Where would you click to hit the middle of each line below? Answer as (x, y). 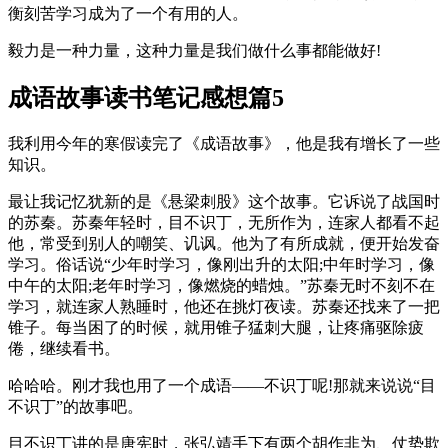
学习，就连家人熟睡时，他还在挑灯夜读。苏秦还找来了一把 (224, 306)
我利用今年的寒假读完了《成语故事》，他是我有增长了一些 (224, 143)
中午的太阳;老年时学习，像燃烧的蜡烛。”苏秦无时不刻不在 (221, 285)
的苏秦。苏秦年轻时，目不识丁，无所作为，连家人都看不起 (224, 222)
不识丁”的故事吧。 (75, 406)
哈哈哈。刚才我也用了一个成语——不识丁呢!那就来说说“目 (222, 385)
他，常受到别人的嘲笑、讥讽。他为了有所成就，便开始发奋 (224, 243)
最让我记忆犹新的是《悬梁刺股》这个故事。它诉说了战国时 (224, 201)
